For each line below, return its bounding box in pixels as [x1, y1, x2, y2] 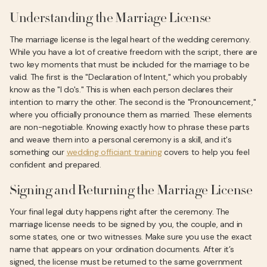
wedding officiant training [66, 147, 162, 157]
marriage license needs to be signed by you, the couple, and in [10, 219, 243, 229]
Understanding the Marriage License [10, 12, 212, 26]
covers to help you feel [162, 147, 250, 157]
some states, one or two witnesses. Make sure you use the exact [10, 231, 253, 242]
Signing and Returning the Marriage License [10, 184, 253, 198]
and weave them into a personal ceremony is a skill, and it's [10, 134, 232, 145]
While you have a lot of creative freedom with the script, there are [10, 46, 257, 57]
